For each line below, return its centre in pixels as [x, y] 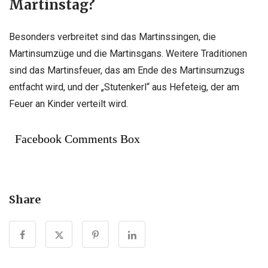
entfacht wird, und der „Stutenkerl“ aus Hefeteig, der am [124, 87]
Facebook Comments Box [77, 138]
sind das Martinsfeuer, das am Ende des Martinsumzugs [127, 70]
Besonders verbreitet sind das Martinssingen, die [112, 36]
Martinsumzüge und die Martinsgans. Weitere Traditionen [128, 53]
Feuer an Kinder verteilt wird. [68, 103]
